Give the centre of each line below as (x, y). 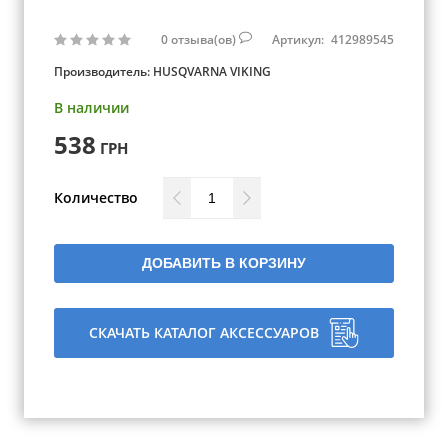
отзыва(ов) (205, 39)
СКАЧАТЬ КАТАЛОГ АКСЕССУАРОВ (204, 332)
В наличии (91, 107)
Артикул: (299, 39)
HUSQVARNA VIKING (212, 71)
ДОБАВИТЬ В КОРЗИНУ (224, 263)
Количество (96, 197)
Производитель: (103, 71)
